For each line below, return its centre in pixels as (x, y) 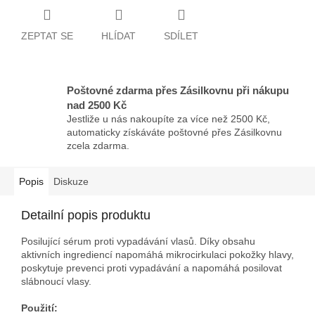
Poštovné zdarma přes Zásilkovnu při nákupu (178, 90)
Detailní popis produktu (86, 215)
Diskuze (71, 181)
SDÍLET (181, 36)
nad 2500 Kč (97, 105)
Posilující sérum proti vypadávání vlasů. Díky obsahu (138, 241)
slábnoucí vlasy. (56, 281)
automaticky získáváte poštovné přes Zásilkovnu (174, 132)
